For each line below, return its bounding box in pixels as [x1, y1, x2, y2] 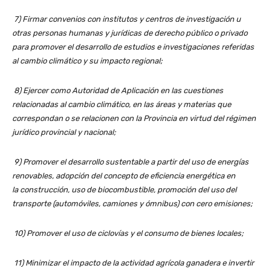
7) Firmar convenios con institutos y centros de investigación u [14, 15, 241, 24]
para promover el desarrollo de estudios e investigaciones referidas [12, 42, 254, 52]
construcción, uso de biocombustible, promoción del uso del [20, 185, 237, 195]
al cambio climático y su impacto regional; [12, 56, 163, 66]
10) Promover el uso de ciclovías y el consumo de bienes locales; [14, 229, 244, 238]
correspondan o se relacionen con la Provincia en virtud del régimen [12, 114, 256, 123]
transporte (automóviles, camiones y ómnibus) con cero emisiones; [12, 199, 253, 209]
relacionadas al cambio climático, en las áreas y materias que [12, 100, 231, 109]
